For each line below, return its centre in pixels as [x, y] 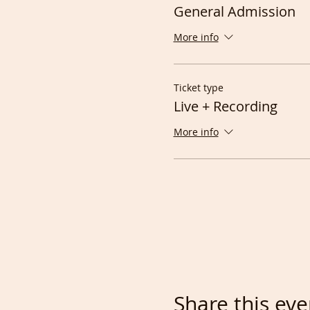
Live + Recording [225, 106]
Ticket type [198, 88]
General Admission [234, 11]
